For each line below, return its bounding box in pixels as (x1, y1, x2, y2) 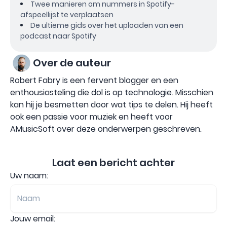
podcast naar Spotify (20, 30, 96, 41)
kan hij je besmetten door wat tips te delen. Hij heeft (10, 98, 213, 110)
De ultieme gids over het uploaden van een (30, 20, 183, 30)
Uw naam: (10, 169, 48, 181)
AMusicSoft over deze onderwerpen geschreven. (10, 123, 202, 135)
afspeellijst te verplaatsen (20, 9, 113, 20)
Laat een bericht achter (52, 155, 175, 170)
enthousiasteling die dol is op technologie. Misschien (10, 86, 213, 98)
